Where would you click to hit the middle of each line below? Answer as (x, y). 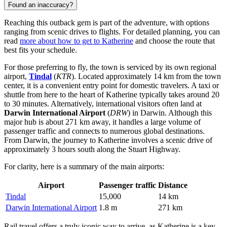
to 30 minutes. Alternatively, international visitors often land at (103, 103)
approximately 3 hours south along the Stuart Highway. (92, 149)
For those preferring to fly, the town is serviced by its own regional (110, 67)
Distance (173, 185)
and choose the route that (174, 41)
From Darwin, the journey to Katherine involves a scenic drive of (108, 140)
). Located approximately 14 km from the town (146, 76)
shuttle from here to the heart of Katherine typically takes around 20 (112, 94)
